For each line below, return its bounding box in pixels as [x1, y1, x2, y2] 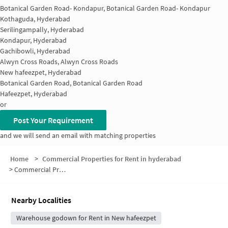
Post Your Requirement [13, 115, 93, 125]
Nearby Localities [11, 195, 71, 206]
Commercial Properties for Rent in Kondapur [14, 165, 59, 175]
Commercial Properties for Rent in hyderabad [42, 154, 181, 164]
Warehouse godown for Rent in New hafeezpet [16, 213, 156, 223]
